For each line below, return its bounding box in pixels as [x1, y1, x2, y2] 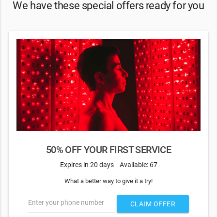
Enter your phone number [28, 199, 104, 207]
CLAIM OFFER [130, 200, 176, 208]
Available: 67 [119, 160, 157, 169]
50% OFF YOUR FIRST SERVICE [46, 144, 171, 156]
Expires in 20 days [60, 160, 114, 169]
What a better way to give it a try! [64, 177, 153, 185]
